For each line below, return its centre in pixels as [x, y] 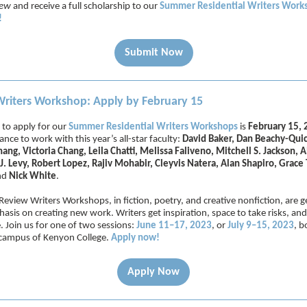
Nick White [33, 176]
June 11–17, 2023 [174, 226]
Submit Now [153, 53]
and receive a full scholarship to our [85, 7]
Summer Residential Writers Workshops [153, 127]
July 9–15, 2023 [261, 226]
